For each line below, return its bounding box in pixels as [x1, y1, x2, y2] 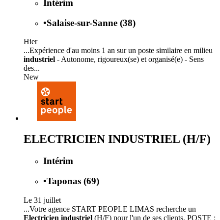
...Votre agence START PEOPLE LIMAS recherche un [24, 204, 196, 213]
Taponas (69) [47, 175, 99, 186]
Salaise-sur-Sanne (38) [47, 17, 136, 28]
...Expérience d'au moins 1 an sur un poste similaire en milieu [24, 46, 213, 55]
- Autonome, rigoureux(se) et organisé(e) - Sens [55, 55, 204, 64]
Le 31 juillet [24, 195, 61, 204]
